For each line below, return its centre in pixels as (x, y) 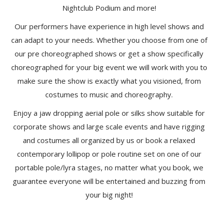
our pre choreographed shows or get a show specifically (109, 54)
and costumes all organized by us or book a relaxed (109, 140)
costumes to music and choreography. (109, 94)
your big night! (109, 195)
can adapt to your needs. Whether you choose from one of (109, 40)
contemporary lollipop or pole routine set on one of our (109, 154)
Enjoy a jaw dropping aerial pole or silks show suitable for (109, 113)
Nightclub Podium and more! (109, 8)
